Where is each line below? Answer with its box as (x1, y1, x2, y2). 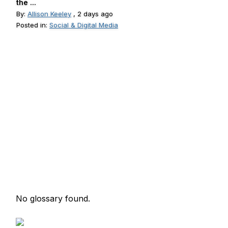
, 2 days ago (71, 10, 113, 18)
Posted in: (16, 21, 49, 29)
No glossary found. (16, 193, 90, 204)
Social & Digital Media (49, 21, 118, 29)
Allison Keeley (27, 10, 71, 18)
